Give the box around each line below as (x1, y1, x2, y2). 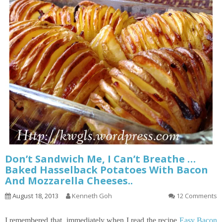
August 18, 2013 (11, 191, 58, 201)
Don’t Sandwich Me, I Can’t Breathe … (5, 152, 196, 166)
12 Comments (176, 191, 217, 201)
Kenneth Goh (72, 191, 112, 201)
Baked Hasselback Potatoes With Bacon (5, 163, 208, 177)
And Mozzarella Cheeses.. (5, 174, 133, 188)
